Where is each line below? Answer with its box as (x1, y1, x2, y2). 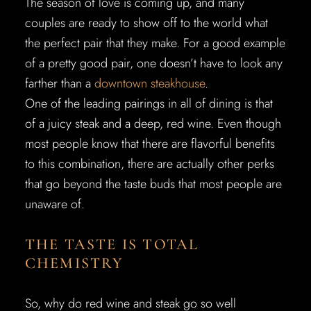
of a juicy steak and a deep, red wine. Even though (24, 115, 281, 133)
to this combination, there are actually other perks (24, 155, 274, 173)
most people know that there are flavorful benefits (24, 135, 275, 153)
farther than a (24, 74, 94, 92)
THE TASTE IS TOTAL (24, 235, 199, 253)
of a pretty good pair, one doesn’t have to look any (24, 54, 283, 72)
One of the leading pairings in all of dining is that (24, 94, 273, 112)
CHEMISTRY (24, 254, 124, 272)
